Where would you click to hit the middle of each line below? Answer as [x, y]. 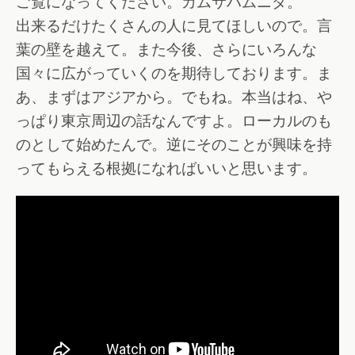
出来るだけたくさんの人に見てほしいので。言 [174, 26]
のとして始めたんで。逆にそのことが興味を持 [174, 145]
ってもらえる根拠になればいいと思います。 [166, 169]
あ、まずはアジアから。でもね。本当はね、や [174, 97]
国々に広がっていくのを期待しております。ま [174, 74]
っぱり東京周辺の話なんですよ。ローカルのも [174, 121]
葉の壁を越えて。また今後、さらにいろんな [166, 50]
